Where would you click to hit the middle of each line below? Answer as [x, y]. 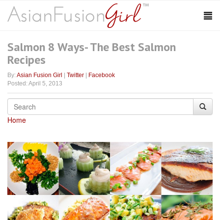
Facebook [102, 75]
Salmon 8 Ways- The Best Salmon [92, 47]
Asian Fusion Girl [40, 75]
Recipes [27, 60]
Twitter [75, 75]
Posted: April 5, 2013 [35, 83]
